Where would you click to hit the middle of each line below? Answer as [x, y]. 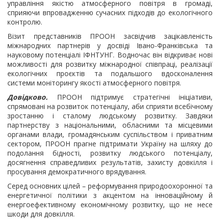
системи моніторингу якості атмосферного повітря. [94, 83]
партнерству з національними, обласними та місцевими [110, 125]
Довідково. [27, 97]
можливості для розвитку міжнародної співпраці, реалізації [110, 64]
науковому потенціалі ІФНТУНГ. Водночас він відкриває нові [110, 55]
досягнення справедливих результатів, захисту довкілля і [110, 162]
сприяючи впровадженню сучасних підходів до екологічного [110, 13]
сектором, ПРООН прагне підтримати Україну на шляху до [110, 144]
